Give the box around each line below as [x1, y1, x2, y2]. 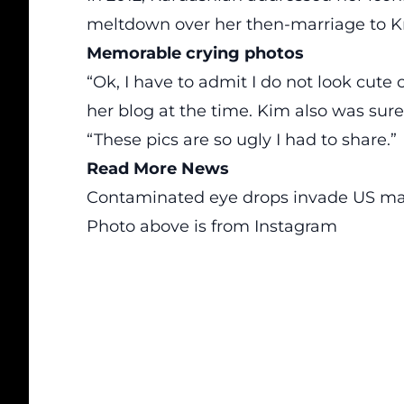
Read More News [87, 159, 229, 179]
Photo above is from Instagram [87, 216, 337, 236]
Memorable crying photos [87, 43, 304, 63]
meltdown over [87, 14, 215, 34]
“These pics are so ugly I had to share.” [87, 130, 397, 150]
